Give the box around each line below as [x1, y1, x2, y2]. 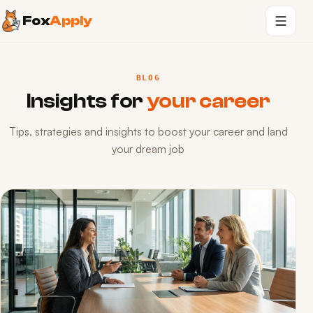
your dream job [112, 141, 184, 156]
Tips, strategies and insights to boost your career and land [8, 124, 288, 138]
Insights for [26, 89, 147, 113]
